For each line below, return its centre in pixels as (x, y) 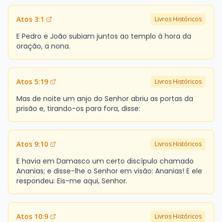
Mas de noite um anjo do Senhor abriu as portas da (105, 98)
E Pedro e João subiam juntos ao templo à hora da (104, 36)
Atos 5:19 (32, 81)
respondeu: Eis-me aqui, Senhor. (72, 181)
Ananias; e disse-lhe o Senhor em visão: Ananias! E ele (109, 171)
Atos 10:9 (32, 216)
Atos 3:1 (30, 19)
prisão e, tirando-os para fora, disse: (78, 108)
